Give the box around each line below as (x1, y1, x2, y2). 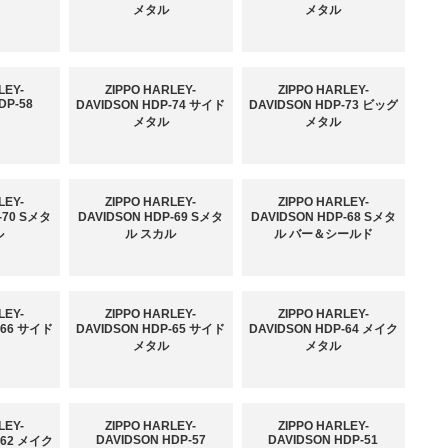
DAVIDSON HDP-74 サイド (76, 98, 226, 113)
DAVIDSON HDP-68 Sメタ (250, 210, 396, 225)
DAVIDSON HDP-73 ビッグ (248, 98, 398, 113)
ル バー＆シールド (273, 227, 373, 242)
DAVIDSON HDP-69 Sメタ (78, 210, 224, 225)
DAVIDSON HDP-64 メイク (248, 322, 398, 337)
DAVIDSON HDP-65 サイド (76, 322, 226, 337)
